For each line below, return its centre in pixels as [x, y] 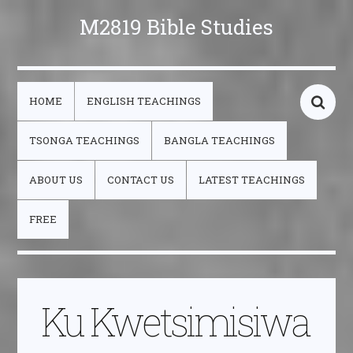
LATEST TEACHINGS [252, 180]
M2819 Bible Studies [176, 27]
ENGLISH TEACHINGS [144, 101]
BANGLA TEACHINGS [220, 140]
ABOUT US [56, 180]
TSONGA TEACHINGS [85, 140]
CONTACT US [141, 180]
